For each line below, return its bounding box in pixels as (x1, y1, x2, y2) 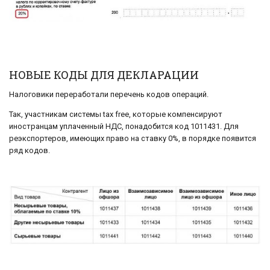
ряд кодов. (9, 145, 50, 155)
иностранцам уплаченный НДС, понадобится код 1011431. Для (9, 121, 239, 131)
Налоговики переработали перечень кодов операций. (9, 90, 209, 99)
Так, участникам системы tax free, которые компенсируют (9, 109, 222, 119)
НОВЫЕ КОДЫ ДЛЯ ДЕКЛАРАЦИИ (9, 67, 199, 83)
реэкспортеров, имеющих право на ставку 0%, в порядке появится (9, 133, 256, 143)
